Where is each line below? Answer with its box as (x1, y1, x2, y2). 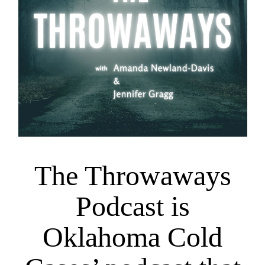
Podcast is (75, 190, 190, 222)
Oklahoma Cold (43, 221, 222, 253)
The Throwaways (34, 160, 231, 192)
